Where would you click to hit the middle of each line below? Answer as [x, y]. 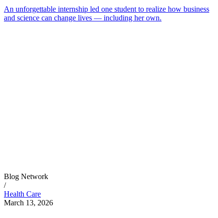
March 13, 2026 [28, 202]
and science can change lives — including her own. [83, 18]
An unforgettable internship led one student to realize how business [107, 9]
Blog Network [26, 176]
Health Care [22, 194]
